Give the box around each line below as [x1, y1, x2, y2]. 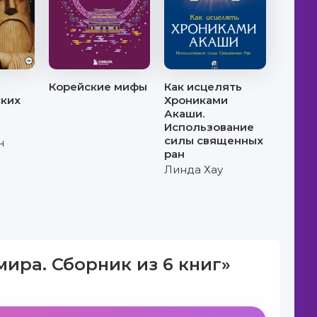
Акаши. [164, 107, 205, 120]
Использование [164, 120, 255, 134]
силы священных [164, 134, 264, 147]
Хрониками [164, 93, 229, 107]
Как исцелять [164, 80, 243, 93]
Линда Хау [164, 163, 224, 176]
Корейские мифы [49, 80, 148, 93]
